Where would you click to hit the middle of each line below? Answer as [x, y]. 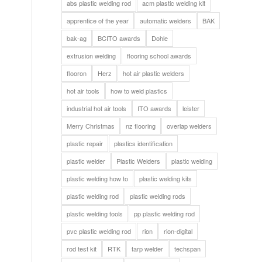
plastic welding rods [158, 196]
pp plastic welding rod [165, 213]
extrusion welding [92, 56]
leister [191, 108]
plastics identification [144, 143]
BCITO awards [119, 38]
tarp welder [148, 249]
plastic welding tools [95, 213]
